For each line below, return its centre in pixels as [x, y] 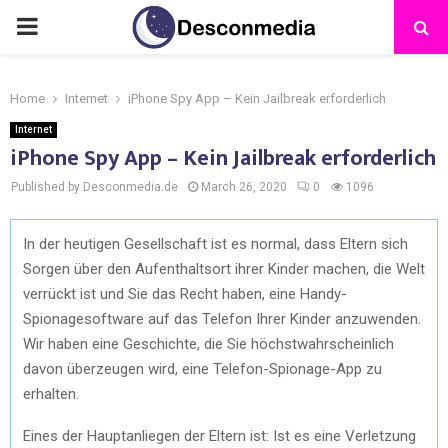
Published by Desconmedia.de [94, 187]
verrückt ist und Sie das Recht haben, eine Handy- [185, 293]
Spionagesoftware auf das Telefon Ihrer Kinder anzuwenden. [222, 318]
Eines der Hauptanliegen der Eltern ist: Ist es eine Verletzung [219, 435]
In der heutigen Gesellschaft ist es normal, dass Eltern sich [215, 243]
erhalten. [51, 393]
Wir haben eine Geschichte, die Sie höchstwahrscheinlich [208, 343]
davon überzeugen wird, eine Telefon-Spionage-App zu [202, 368]
